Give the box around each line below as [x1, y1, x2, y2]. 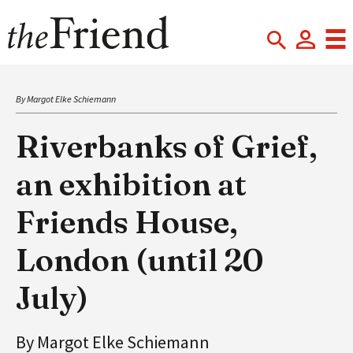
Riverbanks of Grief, [16, 126, 318, 165]
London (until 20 [16, 240, 263, 279]
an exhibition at [16, 164, 247, 203]
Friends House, [16, 202, 238, 241]
